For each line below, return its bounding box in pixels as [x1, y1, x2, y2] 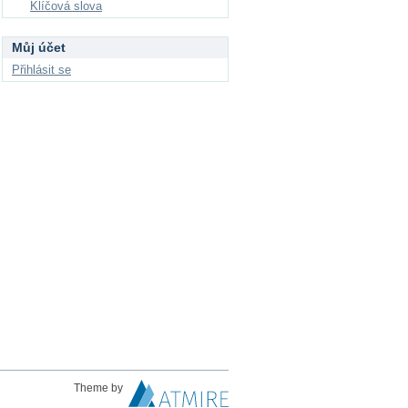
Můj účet [12, 40, 66, 55]
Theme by [74, 382, 126, 394]
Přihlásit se [12, 63, 71, 76]
